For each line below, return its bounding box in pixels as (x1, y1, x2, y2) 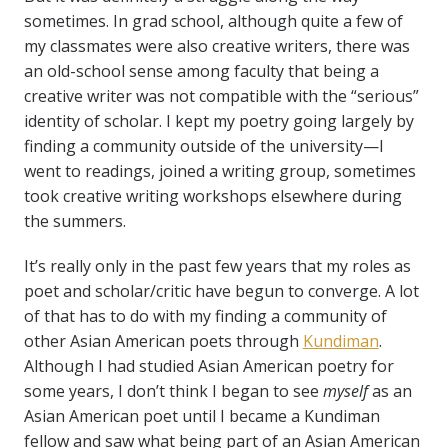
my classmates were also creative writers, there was (23, 35, 410, 58)
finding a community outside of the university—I (23, 135, 384, 158)
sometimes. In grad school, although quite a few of (23, 10, 403, 33)
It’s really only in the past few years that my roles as (23, 255, 411, 278)
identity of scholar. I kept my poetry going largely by (23, 110, 414, 133)
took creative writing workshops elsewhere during (23, 185, 402, 208)
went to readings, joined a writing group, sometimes (23, 160, 416, 183)
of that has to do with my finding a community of (23, 305, 387, 328)
